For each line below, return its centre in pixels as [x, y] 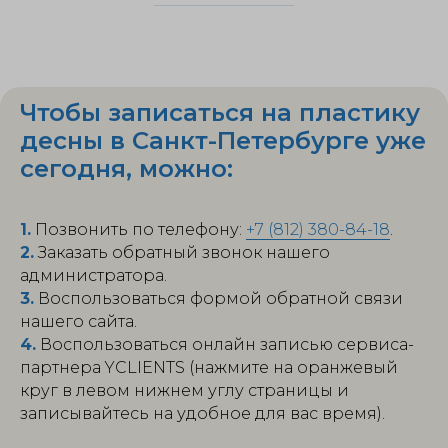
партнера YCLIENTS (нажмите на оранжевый [209, 367]
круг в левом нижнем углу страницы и [184, 390]
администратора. [93, 275]
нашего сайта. [78, 321]
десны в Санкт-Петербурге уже [223, 140]
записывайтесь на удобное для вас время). [202, 413]
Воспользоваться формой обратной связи [218, 298]
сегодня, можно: [126, 168]
